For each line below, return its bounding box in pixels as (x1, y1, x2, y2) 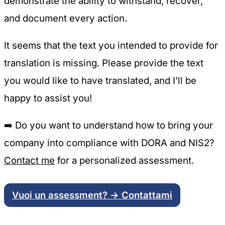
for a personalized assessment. (55, 154, 194, 166)
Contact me (4, 154, 55, 166)
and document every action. (4, 13, 127, 25)
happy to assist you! (4, 92, 92, 104)
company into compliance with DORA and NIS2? (4, 137, 214, 149)
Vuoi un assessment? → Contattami (12, 189, 172, 201)
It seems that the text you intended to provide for (4, 39, 218, 51)
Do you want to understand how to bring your (15, 119, 213, 131)
